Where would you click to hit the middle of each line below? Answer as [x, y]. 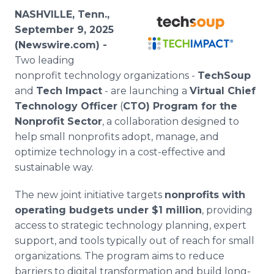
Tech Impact [69, 91]
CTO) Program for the [180, 106]
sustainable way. [54, 167]
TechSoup [224, 76]
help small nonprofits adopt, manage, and [117, 137]
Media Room [70, 9]
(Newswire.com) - [61, 45]
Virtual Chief [223, 91]
